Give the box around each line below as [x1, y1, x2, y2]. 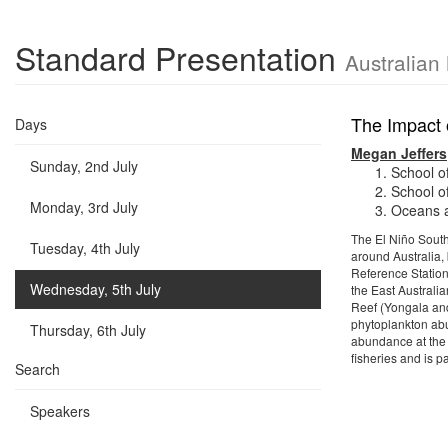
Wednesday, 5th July [30, 279, 161, 299]
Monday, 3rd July [30, 197, 138, 217]
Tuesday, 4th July [30, 238, 140, 258]
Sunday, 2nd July [30, 156, 138, 176]
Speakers [30, 401, 90, 421]
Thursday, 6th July [30, 320, 146, 340]
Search [15, 359, 60, 379]
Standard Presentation [15, 34, 345, 80]
